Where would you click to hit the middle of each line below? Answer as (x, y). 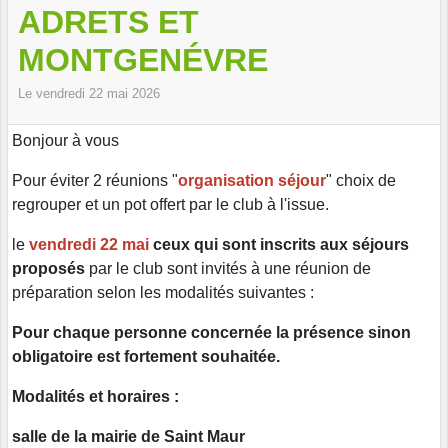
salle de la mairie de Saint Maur (128, 437)
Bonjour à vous (65, 141)
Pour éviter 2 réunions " (95, 181)
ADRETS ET (108, 22)
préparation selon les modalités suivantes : (163, 293)
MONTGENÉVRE (143, 60)
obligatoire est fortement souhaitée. (146, 357)
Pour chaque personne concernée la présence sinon (211, 333)
